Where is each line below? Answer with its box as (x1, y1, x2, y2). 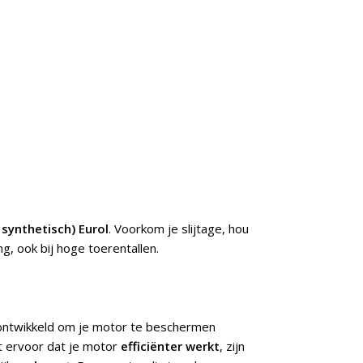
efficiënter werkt (121, 338, 220, 355)
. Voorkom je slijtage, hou (109, 220, 249, 237)
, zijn (220, 338, 245, 355)
